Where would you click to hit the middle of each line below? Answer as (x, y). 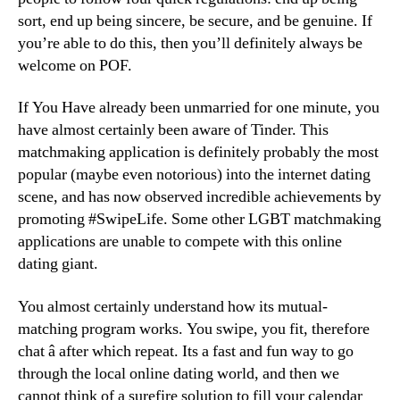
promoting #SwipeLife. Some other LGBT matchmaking (200, 219)
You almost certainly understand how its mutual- (173, 306)
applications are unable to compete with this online (180, 242)
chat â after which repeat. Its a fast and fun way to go (186, 351)
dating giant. (58, 264)
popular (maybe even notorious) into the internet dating (194, 175)
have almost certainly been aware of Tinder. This (173, 130)
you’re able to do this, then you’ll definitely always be (190, 43)
